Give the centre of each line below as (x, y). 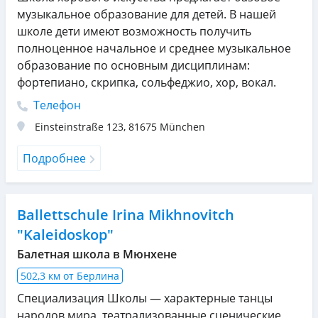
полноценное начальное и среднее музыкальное (154, 48)
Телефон (56, 105)
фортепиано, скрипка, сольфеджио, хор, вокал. (147, 82)
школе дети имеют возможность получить (134, 31)
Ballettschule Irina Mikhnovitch (126, 214)
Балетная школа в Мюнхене (97, 254)
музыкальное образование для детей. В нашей (147, 14)
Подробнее (54, 158)
